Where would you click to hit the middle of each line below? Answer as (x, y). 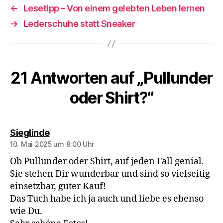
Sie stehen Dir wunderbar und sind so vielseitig (110, 174)
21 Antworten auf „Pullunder (111, 78)
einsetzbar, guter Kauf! (58, 186)
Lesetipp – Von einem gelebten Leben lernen (114, 8)
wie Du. (26, 211)
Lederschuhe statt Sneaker (79, 24)
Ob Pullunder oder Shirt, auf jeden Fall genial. (107, 162)
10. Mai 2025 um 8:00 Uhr (52, 144)
